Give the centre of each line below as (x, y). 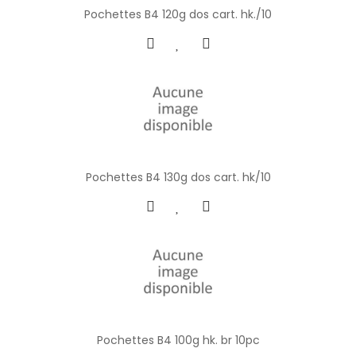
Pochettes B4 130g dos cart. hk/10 (178, 177)
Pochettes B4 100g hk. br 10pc (178, 340)
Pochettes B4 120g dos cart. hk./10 (178, 14)
